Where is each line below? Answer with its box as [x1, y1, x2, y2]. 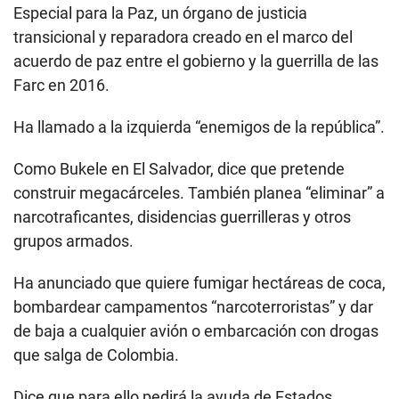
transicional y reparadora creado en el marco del [13, 28, 353, 47]
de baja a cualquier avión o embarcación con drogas [13, 322, 379, 341]
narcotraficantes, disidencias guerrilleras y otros [13, 208, 351, 227]
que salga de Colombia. [13, 346, 179, 365]
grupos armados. [13, 232, 134, 251]
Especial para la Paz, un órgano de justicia [13, 4, 307, 23]
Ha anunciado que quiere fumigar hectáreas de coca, [13, 273, 386, 293]
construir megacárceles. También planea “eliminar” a [13, 183, 385, 203]
